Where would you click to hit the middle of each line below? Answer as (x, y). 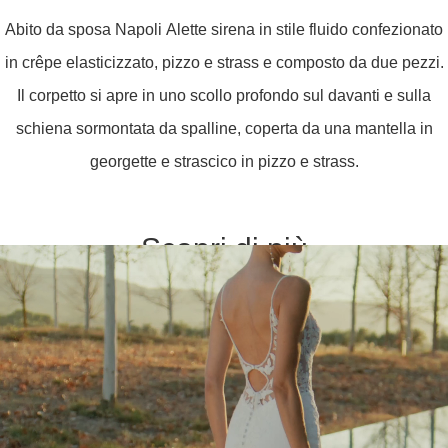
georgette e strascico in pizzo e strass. (224, 162)
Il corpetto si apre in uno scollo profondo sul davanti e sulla (224, 96)
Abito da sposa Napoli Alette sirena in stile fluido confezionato (224, 30)
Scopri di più (224, 249)
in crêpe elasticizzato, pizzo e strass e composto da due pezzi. (224, 63)
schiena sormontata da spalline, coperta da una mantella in (224, 129)
